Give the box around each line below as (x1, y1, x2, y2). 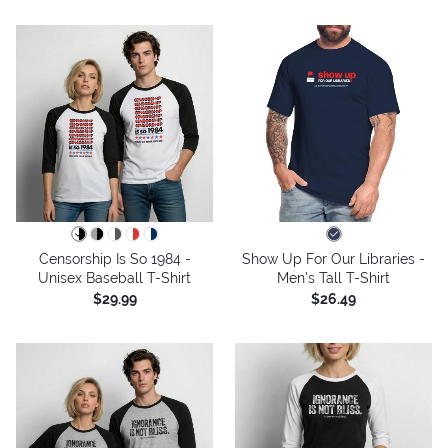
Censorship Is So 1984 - (38, 250, 191, 267)
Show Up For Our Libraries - (242, 250, 425, 267)
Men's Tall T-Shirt (277, 269, 390, 286)
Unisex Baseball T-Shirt (38, 269, 191, 286)
